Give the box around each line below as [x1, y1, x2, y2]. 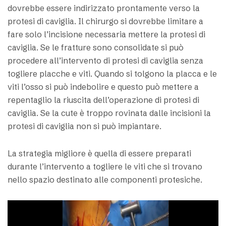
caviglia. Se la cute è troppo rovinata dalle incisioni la [8, 108, 211, 119]
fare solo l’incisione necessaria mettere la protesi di [8, 29, 205, 40]
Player [7, 214, 32, 225]
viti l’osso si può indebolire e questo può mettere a [8, 82, 199, 92]
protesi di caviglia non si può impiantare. [8, 121, 161, 132]
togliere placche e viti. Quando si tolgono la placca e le [8, 69, 217, 79]
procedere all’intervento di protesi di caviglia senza [8, 55, 203, 66]
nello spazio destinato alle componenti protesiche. [8, 175, 202, 185]
